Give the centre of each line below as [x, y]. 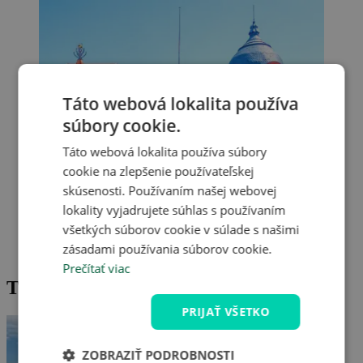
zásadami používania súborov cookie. [167, 248]
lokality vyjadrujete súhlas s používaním [174, 209]
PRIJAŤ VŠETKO [226, 311]
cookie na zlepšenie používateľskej [158, 171]
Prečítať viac [96, 268]
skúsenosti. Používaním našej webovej [170, 190]
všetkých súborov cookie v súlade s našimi [181, 229]
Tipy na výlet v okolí [92, 287]
